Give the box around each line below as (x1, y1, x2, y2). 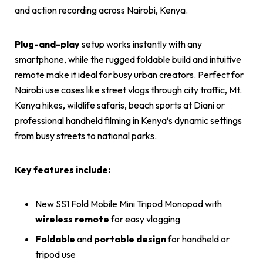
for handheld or (166, 232, 230, 245)
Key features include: (15, 163, 110, 176)
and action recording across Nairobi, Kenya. (15, 4, 188, 16)
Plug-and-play (15, 38, 80, 50)
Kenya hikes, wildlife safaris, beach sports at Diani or (15, 99, 225, 111)
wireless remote (35, 213, 109, 225)
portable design (94, 232, 166, 245)
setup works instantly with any (80, 38, 202, 50)
